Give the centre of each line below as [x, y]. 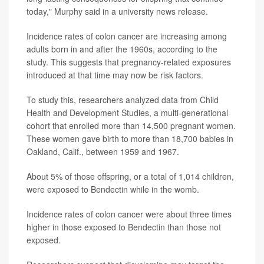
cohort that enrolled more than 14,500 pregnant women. [131, 126]
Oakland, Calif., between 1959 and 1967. [103, 152]
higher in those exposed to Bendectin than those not [124, 227]
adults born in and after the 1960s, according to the [122, 49]
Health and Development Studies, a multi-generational [127, 113]
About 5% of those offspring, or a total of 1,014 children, [130, 176]
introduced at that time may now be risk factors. [115, 75]
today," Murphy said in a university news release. [117, 11]
